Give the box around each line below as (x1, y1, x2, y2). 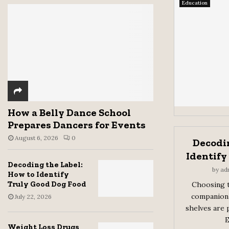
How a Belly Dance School (8, 106, 131, 119)
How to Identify (8, 170, 69, 179)
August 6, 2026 (15, 134, 58, 142)
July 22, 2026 (15, 193, 52, 201)
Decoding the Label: (8, 160, 83, 170)
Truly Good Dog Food (8, 179, 86, 189)
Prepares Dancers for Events (8, 119, 146, 131)
